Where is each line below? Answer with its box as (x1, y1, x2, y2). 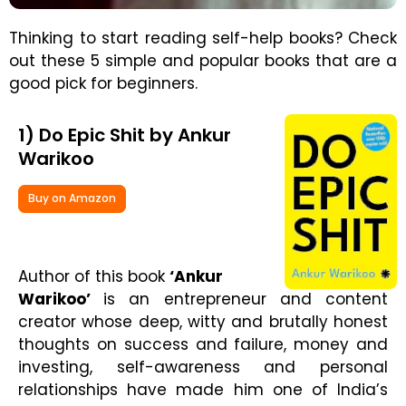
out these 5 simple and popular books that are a (9, 49, 397, 72)
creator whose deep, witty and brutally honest (18, 310, 388, 333)
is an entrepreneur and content (103, 287, 389, 310)
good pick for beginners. (9, 72, 198, 94)
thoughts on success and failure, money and (18, 333, 388, 355)
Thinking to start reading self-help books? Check (9, 26, 397, 49)
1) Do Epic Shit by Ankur (18, 121, 231, 148)
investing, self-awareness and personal (18, 355, 388, 378)
